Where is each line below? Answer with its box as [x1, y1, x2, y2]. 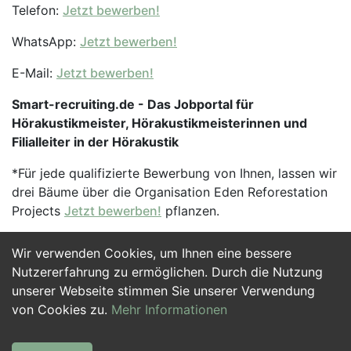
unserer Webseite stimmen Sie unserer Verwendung [12, 283, 315, 299]
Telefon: [12, 2, 63, 18]
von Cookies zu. [12, 302, 111, 317]
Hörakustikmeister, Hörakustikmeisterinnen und [12, 115, 307, 131]
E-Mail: [12, 65, 56, 81]
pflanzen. [161, 203, 219, 219]
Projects [12, 203, 64, 219]
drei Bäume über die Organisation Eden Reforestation [12, 184, 327, 200]
